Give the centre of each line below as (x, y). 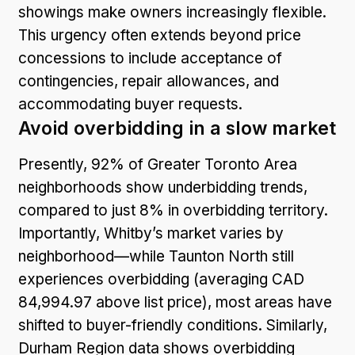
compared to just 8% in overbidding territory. (173, 210)
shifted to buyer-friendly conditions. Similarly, (173, 325)
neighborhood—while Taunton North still (156, 256)
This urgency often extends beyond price (160, 35)
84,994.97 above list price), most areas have (175, 302)
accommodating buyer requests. (130, 104)
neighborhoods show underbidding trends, (163, 187)
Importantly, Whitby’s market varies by (151, 233)
